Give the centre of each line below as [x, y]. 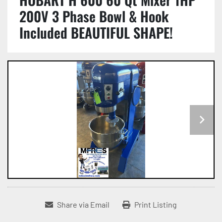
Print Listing [156, 205]
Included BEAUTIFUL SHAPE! [96, 32]
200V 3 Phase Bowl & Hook [94, 16]
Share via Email [83, 205]
